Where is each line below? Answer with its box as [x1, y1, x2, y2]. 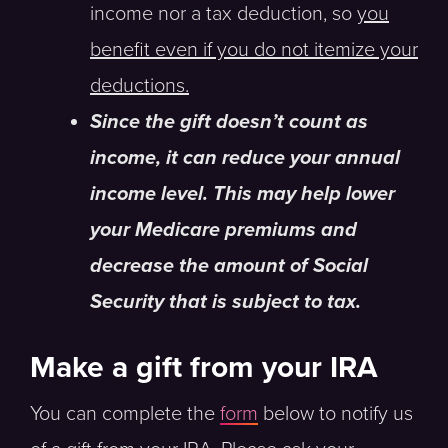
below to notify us [258, 402, 413, 426]
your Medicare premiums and [90, 218, 357, 242]
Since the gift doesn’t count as [90, 110, 368, 134]
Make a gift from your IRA [30, 349, 378, 386]
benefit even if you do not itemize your [90, 38, 418, 62]
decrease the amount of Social [90, 254, 368, 278]
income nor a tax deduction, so [90, 2, 357, 26]
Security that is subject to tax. [90, 290, 361, 314]
